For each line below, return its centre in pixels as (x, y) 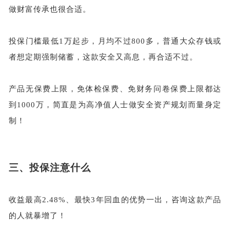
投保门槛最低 (34, 41)
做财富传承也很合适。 (50, 9)
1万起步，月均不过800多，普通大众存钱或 (140, 41)
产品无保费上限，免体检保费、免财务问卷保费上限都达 (115, 89)
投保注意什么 (60, 167)
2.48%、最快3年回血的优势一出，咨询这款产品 (132, 199)
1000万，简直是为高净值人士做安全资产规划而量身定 (119, 104)
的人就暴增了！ (37, 215)
